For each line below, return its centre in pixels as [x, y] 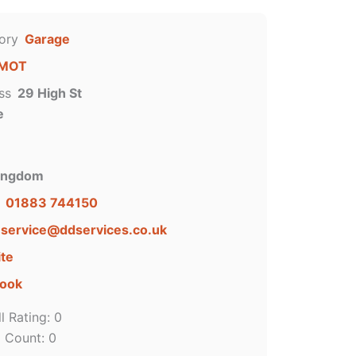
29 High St [49, 93]
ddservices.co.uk [113, 230]
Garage [47, 39]
